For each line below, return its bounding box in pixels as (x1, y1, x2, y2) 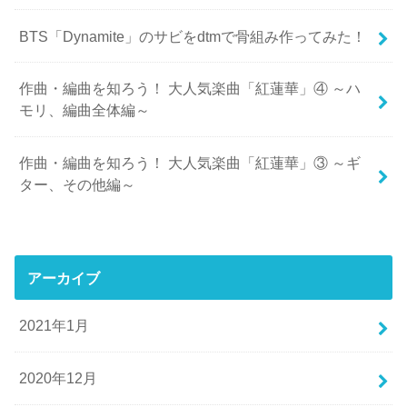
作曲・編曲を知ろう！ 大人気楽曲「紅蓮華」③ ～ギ (19, 154, 362, 172)
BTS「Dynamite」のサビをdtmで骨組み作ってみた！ (19, 27, 367, 45)
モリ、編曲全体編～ (19, 102, 151, 119)
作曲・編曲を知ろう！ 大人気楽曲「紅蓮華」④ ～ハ (19, 80, 362, 97)
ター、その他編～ (19, 176, 136, 194)
